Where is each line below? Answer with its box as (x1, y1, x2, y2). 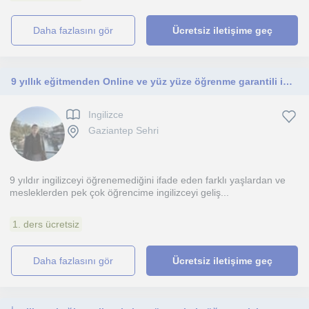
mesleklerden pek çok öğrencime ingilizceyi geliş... (10, 187, 229, 198)
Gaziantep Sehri (88, 125, 159, 137)
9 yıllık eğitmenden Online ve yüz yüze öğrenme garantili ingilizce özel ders (283, 76, 292, 87)
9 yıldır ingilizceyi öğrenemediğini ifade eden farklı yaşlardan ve (10, 175, 286, 186)
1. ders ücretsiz (12, 219, 79, 230)
